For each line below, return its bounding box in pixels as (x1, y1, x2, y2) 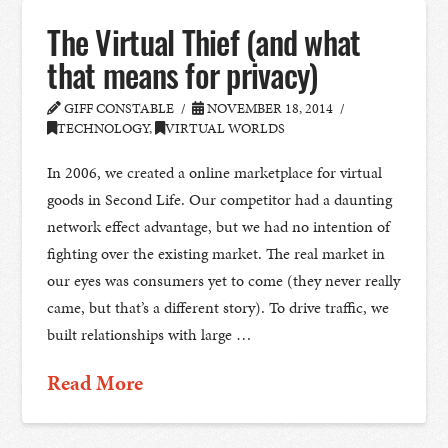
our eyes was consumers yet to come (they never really (47, 269, 401, 293)
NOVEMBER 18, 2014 (204, 99, 334, 119)
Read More (47, 369, 144, 398)
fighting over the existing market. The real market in (47, 242, 386, 266)
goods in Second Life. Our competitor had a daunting (47, 188, 393, 212)
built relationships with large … (47, 323, 253, 347)
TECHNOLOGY (57, 119, 150, 139)
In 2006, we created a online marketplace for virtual (47, 161, 383, 185)
